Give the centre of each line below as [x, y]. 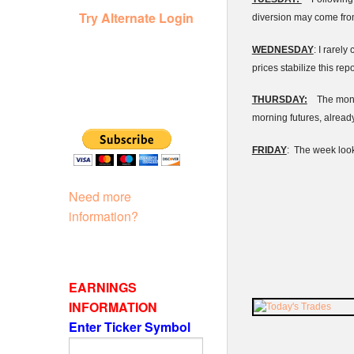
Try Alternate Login [136, 17]
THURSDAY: [279, 100]
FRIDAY [269, 150]
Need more [100, 196]
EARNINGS [103, 287]
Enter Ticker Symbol [131, 326]
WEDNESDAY [282, 49]
